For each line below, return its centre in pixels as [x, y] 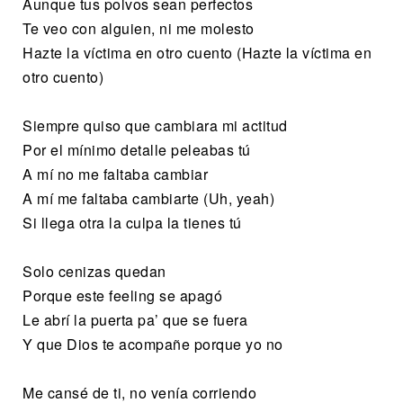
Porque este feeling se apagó [122, 295]
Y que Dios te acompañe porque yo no [153, 344]
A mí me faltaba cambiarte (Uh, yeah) [148, 198]
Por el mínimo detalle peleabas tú [137, 149]
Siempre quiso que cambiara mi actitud [155, 125]
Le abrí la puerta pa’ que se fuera [135, 319]
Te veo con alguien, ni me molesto [139, 28]
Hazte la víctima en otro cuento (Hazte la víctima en [197, 52]
